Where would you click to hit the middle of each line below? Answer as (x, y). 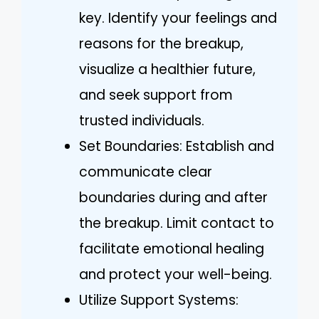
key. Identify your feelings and (178, 18)
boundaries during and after (173, 197)
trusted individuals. (142, 120)
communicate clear (146, 172)
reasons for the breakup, (161, 43)
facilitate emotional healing (172, 249)
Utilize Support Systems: (159, 300)
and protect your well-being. (176, 274)
